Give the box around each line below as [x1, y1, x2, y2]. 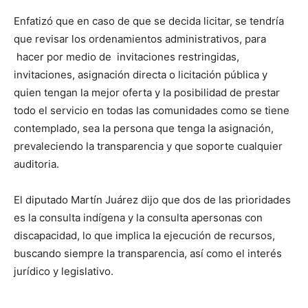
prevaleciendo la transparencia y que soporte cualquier [14, 140, 283, 153]
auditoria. [14, 157, 59, 170]
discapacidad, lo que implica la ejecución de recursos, [14, 229, 275, 242]
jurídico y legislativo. [14, 265, 113, 278]
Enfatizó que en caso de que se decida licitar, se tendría [14, 14, 284, 27]
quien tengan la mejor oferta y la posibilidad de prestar [14, 86, 280, 99]
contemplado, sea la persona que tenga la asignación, [14, 122, 274, 135]
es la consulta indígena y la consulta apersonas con [14, 211, 263, 224]
